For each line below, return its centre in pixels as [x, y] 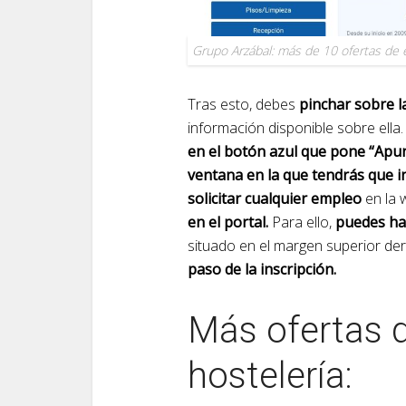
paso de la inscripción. [262, 269]
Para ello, [302, 222]
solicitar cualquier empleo [275, 198]
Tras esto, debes [243, 104]
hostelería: [270, 375]
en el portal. [228, 222]
